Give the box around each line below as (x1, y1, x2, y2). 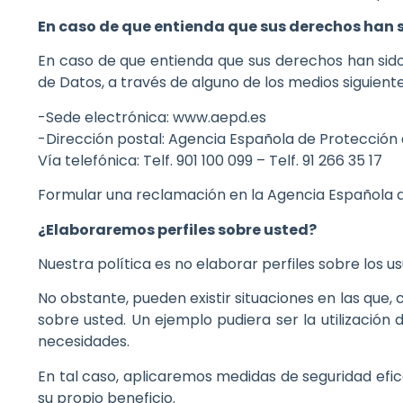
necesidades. (38, 331, 130, 353)
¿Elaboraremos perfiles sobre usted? (38, 219, 317, 240)
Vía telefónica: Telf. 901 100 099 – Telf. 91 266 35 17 (38, 149, 382, 171)
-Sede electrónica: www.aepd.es (38, 106, 266, 128)
